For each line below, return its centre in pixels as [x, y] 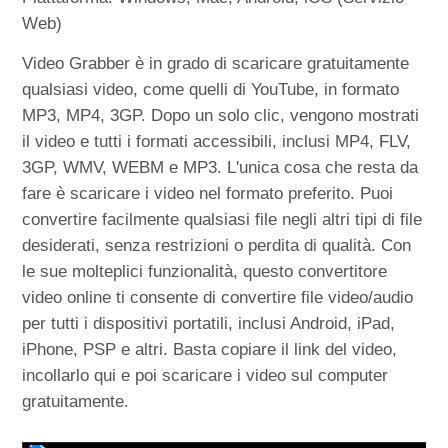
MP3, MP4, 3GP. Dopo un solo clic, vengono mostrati [221, 116]
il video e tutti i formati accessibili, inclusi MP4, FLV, [217, 142]
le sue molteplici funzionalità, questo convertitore [205, 272]
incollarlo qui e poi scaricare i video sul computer [205, 376]
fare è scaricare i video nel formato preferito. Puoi [208, 194]
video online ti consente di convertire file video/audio [218, 298]
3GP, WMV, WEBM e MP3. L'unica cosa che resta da [220, 168]
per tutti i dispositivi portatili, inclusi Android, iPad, [209, 324]
